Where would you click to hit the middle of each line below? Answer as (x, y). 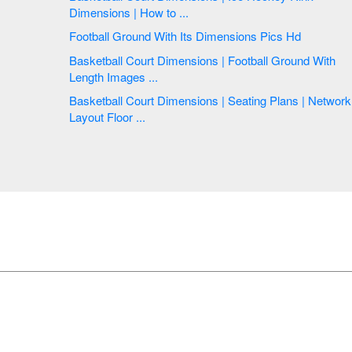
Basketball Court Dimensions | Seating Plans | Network (97, 101)
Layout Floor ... (107, 117)
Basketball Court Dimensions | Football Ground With (97, 60)
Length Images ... (153, 76)
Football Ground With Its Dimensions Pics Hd (250, 36)
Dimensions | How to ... (161, 12)
